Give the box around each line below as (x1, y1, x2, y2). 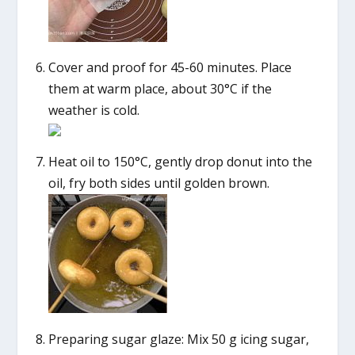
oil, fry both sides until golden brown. (48, 174, 269, 193)
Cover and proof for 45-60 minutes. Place (48, 59, 292, 77)
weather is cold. (48, 101, 139, 120)
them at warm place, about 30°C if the (48, 80, 272, 98)
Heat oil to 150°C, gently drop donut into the (48, 153, 312, 171)
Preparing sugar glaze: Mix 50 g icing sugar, (48, 330, 309, 348)
